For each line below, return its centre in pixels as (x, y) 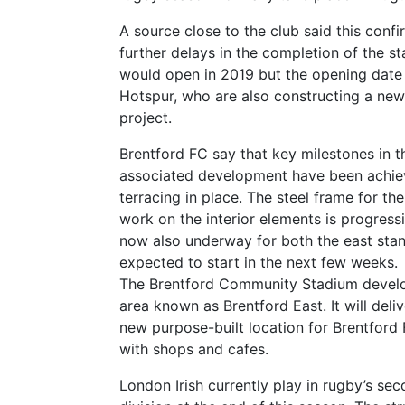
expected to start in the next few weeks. (259, 262)
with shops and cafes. (194, 349)
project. (146, 118)
